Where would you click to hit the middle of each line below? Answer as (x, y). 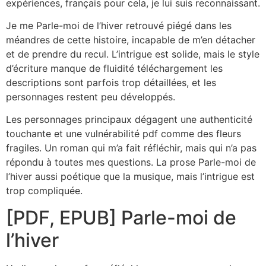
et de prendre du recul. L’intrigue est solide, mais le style (133, 54)
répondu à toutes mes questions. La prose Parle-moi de (131, 162)
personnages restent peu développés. (91, 97)
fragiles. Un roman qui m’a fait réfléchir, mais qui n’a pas (131, 148)
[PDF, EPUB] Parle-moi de (121, 217)
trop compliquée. (44, 191)
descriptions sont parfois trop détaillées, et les (111, 83)
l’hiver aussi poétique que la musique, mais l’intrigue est (130, 177)
